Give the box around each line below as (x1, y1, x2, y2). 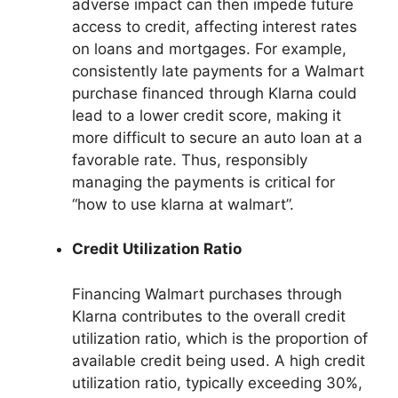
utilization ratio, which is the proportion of (72, 329, 368, 347)
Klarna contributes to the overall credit (72, 306, 346, 325)
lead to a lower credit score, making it (72, 106, 341, 124)
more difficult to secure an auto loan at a (72, 128, 362, 147)
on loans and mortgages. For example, (72, 39, 346, 58)
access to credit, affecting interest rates (72, 17, 357, 36)
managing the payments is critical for (72, 172, 335, 191)
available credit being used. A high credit (72, 351, 365, 370)
